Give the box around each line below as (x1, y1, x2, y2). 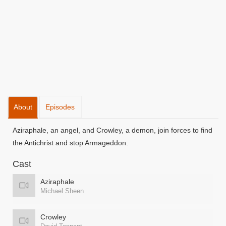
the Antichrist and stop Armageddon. (13, 139, 128, 147)
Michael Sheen (40, 187, 84, 195)
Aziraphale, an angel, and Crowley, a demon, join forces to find (13, 126, 212, 134)
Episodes (45, 103, 75, 111)
